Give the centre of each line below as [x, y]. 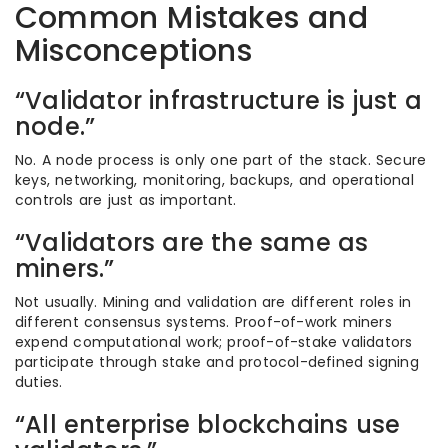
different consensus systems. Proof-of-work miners [203, 322]
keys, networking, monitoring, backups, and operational [214, 180]
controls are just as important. [126, 200]
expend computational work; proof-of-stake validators [214, 342]
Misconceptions [133, 51]
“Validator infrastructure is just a [219, 100]
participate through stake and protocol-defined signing [217, 362]
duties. [39, 382]
